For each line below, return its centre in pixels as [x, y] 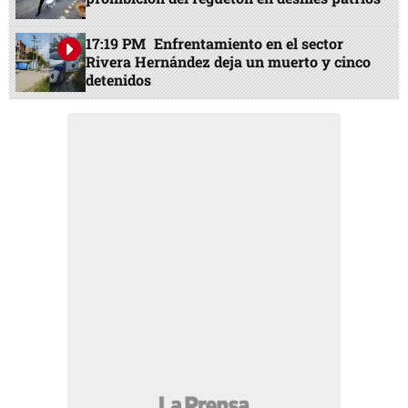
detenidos [119, 80]
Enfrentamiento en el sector [249, 44]
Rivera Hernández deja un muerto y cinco [229, 62]
